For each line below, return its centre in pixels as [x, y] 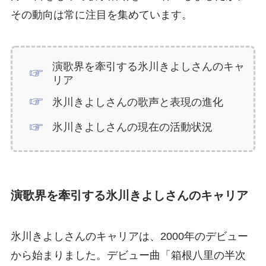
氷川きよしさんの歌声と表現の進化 [138, 102]
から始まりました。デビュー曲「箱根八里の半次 [128, 255]
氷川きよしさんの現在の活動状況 [133, 127]
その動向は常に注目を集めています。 [101, 15]
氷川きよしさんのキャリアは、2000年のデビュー [129, 236]
